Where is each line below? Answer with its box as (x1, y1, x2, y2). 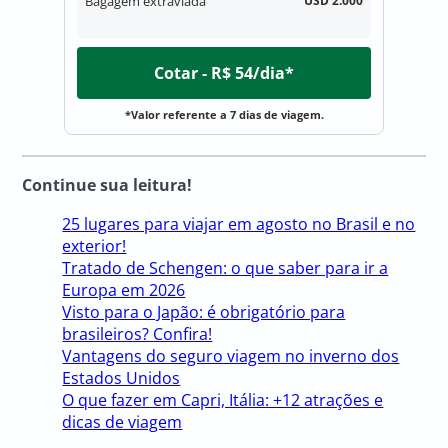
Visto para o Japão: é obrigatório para (62, 301, 346, 324)
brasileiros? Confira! (62, 323, 213, 346)
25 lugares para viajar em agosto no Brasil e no (62, 213, 416, 236)
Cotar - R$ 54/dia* (154, 62, 294, 85)
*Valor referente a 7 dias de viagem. (124, 107, 324, 123)
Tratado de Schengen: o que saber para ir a (62, 257, 389, 280)
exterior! (62, 235, 127, 258)
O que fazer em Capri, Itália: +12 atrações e (62, 389, 384, 412)
